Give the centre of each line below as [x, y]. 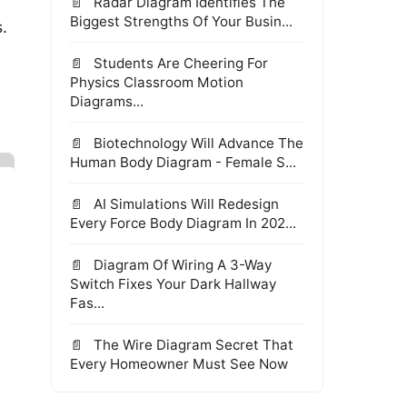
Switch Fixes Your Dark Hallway [173, 284]
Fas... [87, 303]
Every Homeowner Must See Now [179, 364]
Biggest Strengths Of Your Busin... [181, 21]
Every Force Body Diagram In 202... [183, 223]
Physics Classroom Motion [157, 82]
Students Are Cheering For [179, 63]
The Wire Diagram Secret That [192, 345]
